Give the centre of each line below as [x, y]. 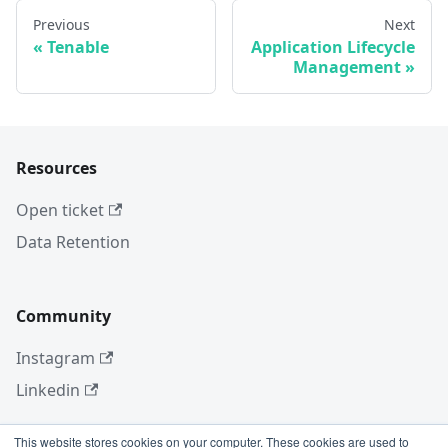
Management [347, 67]
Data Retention [73, 242]
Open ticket [60, 210]
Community [63, 316]
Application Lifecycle [333, 47]
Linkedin [48, 390]
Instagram [55, 358]
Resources [56, 168]
